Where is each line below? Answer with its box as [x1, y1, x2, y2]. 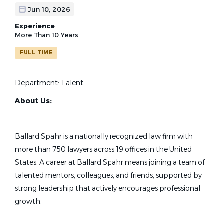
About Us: [15, 96, 52, 105]
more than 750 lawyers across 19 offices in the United [15, 145, 192, 154]
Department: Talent [15, 78, 83, 87]
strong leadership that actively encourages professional [15, 184, 200, 193]
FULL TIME [20, 49, 53, 56]
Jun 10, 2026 [28, 5, 70, 13]
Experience [15, 22, 55, 30]
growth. [15, 197, 43, 206]
